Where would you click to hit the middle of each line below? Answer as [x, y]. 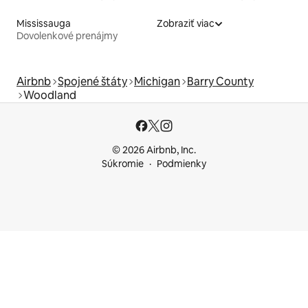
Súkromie [123, 164]
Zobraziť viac [186, 24]
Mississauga [44, 24]
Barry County [220, 82]
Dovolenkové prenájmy [67, 36]
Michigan [157, 82]
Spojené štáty [92, 82]
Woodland [50, 96]
